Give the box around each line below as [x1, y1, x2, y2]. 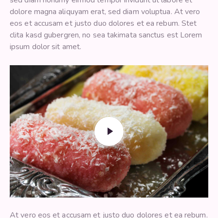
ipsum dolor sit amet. [10, 41, 82, 53]
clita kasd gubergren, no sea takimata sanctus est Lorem [10, 30, 202, 41]
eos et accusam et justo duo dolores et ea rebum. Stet [10, 18, 197, 29]
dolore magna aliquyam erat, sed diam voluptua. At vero [10, 6, 200, 18]
